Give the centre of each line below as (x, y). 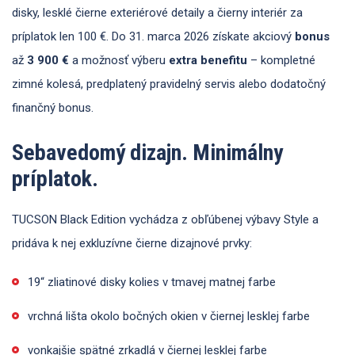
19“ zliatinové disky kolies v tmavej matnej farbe (152, 282)
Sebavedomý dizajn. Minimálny (147, 153)
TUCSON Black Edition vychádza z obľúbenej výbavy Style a (165, 220)
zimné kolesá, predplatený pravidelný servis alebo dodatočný (169, 84)
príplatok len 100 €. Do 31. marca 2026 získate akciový (153, 37)
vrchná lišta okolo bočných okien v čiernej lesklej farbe (169, 317)
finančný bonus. (53, 108)
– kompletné (281, 61)
